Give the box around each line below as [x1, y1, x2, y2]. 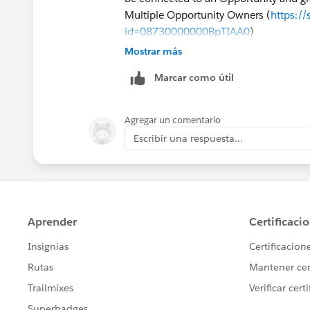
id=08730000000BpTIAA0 [125, 24, 250, 38]
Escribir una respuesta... [134, 131, 243, 145]
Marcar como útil [154, 71, 234, 84]
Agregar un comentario [125, 113, 221, 126]
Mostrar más [125, 44, 182, 57]
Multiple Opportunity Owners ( [125, 8, 271, 21]
